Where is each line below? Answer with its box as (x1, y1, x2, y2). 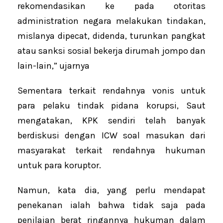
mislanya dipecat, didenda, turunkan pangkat (17, 30, 206, 41)
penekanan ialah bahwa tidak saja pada (17, 199, 206, 211)
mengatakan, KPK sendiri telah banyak (17, 114, 206, 126)
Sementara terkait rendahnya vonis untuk (17, 85, 206, 96)
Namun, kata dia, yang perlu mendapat (17, 184, 206, 196)
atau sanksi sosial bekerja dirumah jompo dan (17, 45, 206, 56)
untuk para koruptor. (17, 159, 101, 171)
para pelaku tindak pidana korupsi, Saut (17, 100, 206, 111)
